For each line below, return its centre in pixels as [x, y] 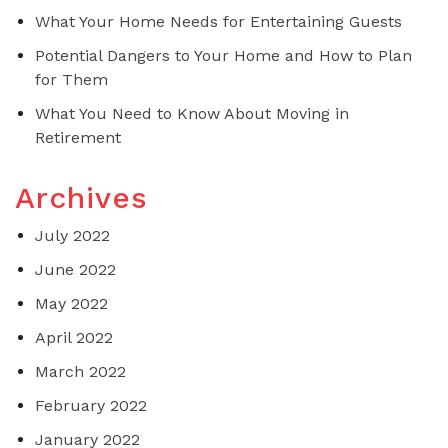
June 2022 [75, 270]
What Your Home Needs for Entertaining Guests [218, 22]
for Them [71, 80]
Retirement [78, 138]
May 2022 [71, 304]
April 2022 [74, 338]
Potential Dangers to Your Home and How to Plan [223, 56]
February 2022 [91, 406]
